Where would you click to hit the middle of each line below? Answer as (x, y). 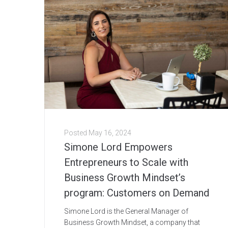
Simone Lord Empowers (118, 147)
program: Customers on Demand (137, 193)
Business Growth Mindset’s (125, 178)
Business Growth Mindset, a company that (132, 223)
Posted (76, 133)
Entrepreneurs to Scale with (126, 163)
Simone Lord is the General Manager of (126, 211)
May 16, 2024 (110, 133)
